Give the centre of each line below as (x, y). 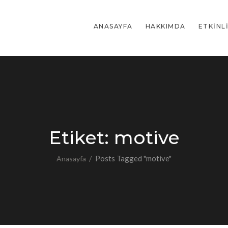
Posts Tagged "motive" (133, 158)
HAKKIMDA (165, 26)
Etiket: (81, 137)
